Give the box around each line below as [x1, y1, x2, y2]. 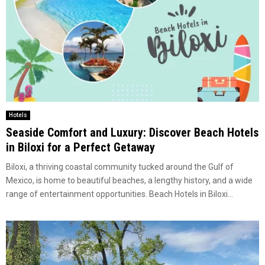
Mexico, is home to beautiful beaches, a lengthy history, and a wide [6, 175, 253, 185]
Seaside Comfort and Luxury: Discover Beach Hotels [6, 125, 258, 140]
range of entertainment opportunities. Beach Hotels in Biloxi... [6, 189, 233, 199]
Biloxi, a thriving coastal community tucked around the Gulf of [6, 161, 234, 172]
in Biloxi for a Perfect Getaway [6, 140, 155, 154]
